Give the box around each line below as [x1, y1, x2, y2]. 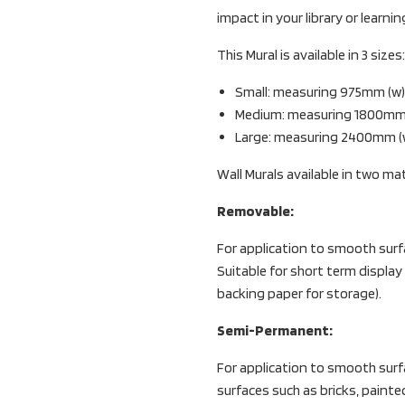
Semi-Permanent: [217, 322, 333, 340]
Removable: [217, 202, 294, 221]
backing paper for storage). [217, 285, 381, 303]
